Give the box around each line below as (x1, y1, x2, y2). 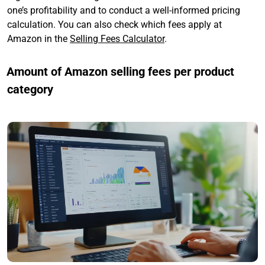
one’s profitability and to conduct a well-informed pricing (7, 4, 240, 16)
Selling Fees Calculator (70, 33, 164, 44)
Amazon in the (7, 33, 70, 44)
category (7, 82, 53, 96)
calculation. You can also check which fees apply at (7, 18, 222, 30)
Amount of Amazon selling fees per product (7, 64, 234, 79)
